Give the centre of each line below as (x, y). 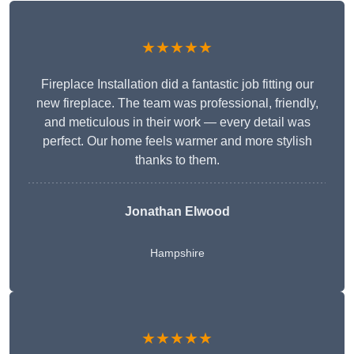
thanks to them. (177, 160)
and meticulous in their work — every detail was (177, 122)
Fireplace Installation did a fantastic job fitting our (177, 85)
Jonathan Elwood (177, 212)
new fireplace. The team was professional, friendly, (177, 104)
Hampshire (177, 253)
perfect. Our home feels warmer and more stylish (177, 141)
